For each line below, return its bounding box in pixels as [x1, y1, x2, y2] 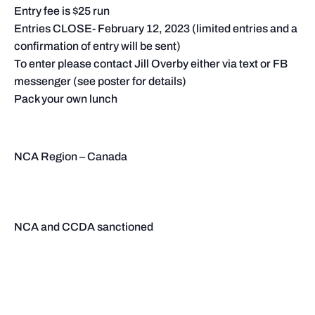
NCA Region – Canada [14, 150, 127, 162]
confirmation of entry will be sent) [14, 40, 181, 52]
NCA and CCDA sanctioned [14, 221, 153, 233]
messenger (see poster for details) [14, 75, 186, 87]
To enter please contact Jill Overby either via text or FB [14, 58, 288, 70]
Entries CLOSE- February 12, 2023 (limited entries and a [14, 22, 297, 34]
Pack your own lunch [14, 93, 117, 105]
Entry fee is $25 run [14, 5, 110, 17]
